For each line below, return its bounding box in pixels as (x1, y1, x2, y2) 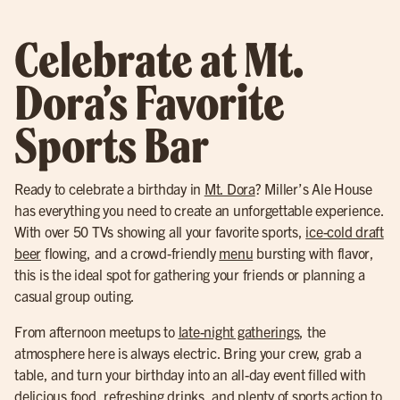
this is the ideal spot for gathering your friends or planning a (14, 265, 365, 283)
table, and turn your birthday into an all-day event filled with (14, 365, 366, 383)
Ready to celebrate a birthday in (14, 179, 204, 197)
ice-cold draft (305, 222, 384, 240)
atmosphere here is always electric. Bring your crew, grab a (14, 344, 362, 362)
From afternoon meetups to (14, 322, 179, 340)
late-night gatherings (178, 322, 300, 340)
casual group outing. (14, 287, 135, 304)
